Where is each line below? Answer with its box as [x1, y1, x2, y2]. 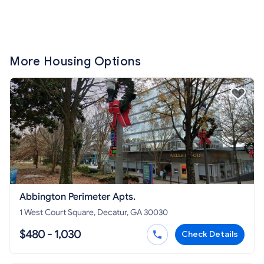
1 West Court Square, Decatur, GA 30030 [19, 207, 168, 218]
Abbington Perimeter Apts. [19, 191, 136, 203]
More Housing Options [9, 54, 141, 70]
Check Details [181, 229, 238, 240]
